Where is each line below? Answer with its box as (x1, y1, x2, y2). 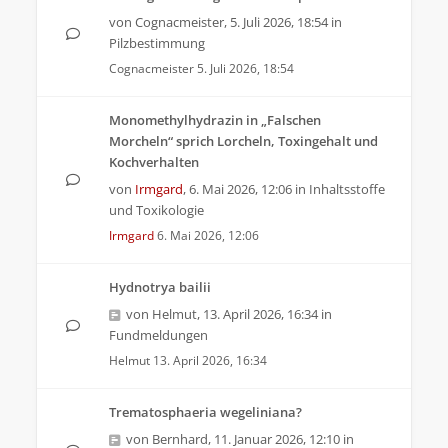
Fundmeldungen (109, 326, 208, 344)
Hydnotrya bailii (109, 278, 211, 296)
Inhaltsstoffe (309, 180, 385, 198)
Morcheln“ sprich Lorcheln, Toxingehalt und (109, 132, 378, 150)
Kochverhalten (109, 153, 199, 171)
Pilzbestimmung (109, 34, 205, 52)
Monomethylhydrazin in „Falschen (109, 111, 321, 129)
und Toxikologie (109, 201, 204, 219)
